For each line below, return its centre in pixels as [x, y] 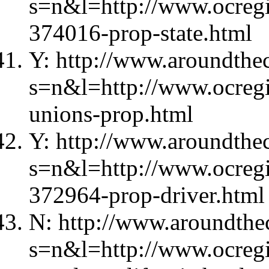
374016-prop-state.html [141, 32]
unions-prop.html [111, 113]
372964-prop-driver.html [147, 195]
